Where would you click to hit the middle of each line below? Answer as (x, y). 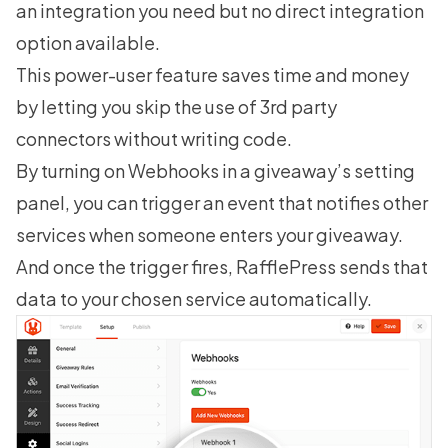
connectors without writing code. (154, 139)
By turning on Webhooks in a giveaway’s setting (215, 171)
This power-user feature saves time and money (212, 75)
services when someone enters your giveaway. (209, 235)
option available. (88, 43)
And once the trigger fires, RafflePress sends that (222, 267)
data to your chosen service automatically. (194, 299)
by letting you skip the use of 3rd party (176, 107)
